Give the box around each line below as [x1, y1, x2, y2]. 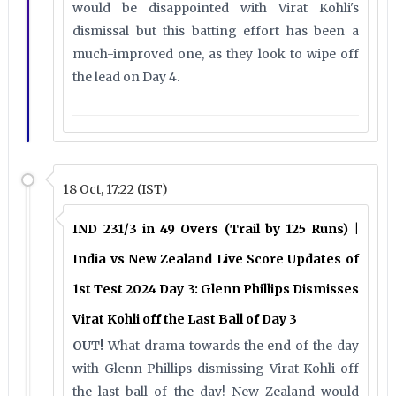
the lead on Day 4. [72, 69, 183, 85]
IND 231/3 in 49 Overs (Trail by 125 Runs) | [72, 221, 359, 237]
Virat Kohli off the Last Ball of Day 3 [72, 311, 298, 327]
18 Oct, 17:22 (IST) [63, 181, 169, 197]
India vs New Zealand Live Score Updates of [72, 251, 359, 267]
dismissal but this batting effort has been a [72, 23, 359, 39]
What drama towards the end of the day [103, 338, 359, 354]
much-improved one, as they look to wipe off [72, 46, 359, 62]
